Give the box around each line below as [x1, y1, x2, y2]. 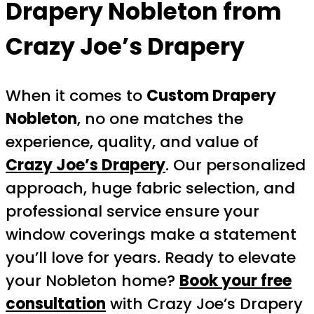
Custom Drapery [146, 84, 276, 107]
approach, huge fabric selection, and [6, 177, 295, 199]
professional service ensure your [6, 200, 259, 222]
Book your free [179, 269, 292, 292]
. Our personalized [165, 153, 306, 176]
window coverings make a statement [6, 223, 296, 245]
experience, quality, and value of [6, 130, 259, 153]
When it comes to [6, 84, 146, 107]
